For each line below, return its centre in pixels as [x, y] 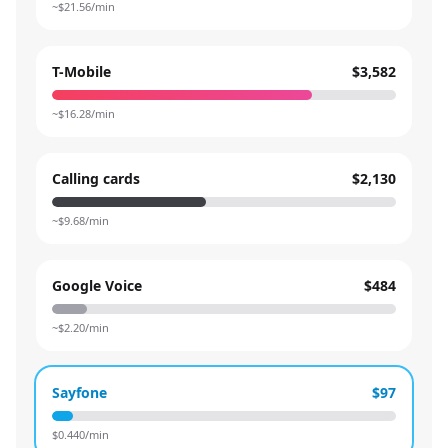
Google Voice [97, 285]
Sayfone [79, 392]
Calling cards [96, 178]
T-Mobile [81, 71]
